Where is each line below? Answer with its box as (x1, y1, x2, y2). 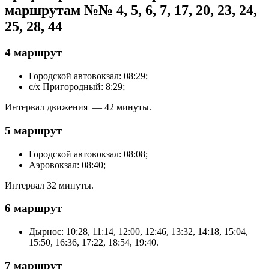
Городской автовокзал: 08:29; (29, 71, 148, 82)
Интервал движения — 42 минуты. (5, 102, 151, 113)
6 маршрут (5, 202, 62, 215)
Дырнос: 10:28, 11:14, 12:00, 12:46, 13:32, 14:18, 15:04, (29, 226, 248, 237)
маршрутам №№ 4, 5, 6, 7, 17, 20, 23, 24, (5, 2, 257, 18)
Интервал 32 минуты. (5, 180, 94, 190)
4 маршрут (5, 46, 62, 59)
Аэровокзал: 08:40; (29, 159, 106, 170)
